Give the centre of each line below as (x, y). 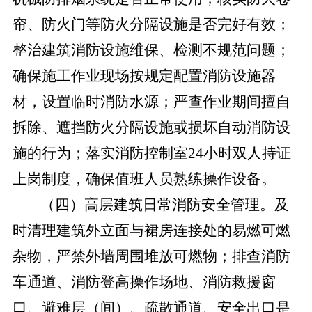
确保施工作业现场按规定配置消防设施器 (144, 76)
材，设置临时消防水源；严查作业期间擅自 (151, 102)
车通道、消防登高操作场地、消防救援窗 (144, 282)
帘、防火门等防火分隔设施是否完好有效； (151, 24)
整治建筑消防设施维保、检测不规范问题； (151, 50)
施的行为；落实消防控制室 (100, 153)
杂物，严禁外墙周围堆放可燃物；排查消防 (151, 256)
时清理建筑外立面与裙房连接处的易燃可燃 (151, 231)
